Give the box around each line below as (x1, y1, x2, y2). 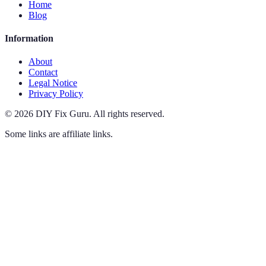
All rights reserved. (93, 109, 164, 119)
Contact (28, 67, 58, 78)
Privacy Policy (28, 88, 83, 99)
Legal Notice (28, 78, 77, 88)
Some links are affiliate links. (5, 129, 113, 140)
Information (5, 33, 53, 43)
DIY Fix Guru (36, 109, 89, 119)
